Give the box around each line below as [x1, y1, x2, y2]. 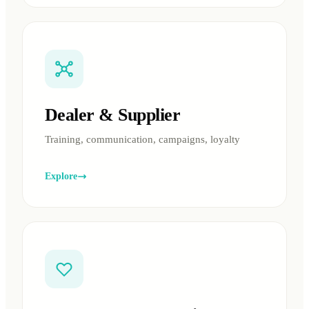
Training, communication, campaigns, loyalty [45, 134, 240, 145]
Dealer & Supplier [45, 105, 181, 125]
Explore [45, 171, 77, 181]
